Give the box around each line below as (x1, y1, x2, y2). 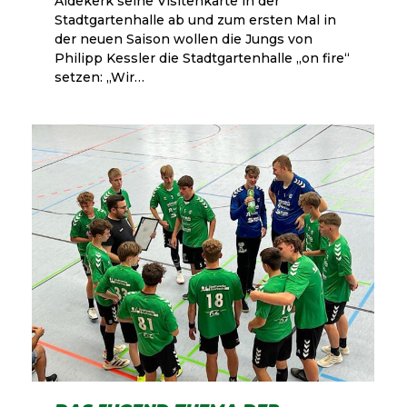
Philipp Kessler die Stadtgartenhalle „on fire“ (55, 50, 350, 67)
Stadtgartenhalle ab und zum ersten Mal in (55, 12, 336, 29)
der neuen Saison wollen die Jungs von (55, 31, 313, 48)
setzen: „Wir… (55, 69, 144, 86)
